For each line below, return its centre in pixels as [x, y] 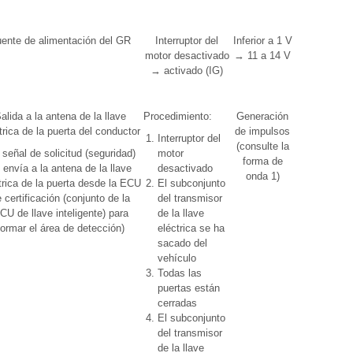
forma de [262, 161]
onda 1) [262, 176]
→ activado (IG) [187, 71]
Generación [262, 116]
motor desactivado [187, 56]
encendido [323, 71]
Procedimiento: [178, 116]
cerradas [177, 303]
